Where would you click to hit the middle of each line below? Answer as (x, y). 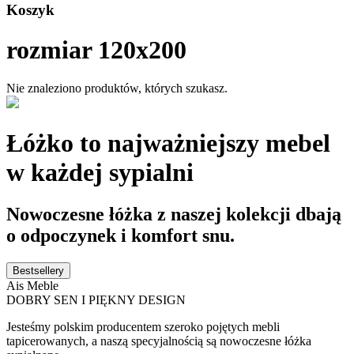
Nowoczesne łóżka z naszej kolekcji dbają (174, 215)
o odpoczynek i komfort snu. (121, 236)
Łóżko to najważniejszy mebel (168, 143)
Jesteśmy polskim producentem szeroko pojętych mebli (143, 327)
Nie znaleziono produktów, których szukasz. (117, 88)
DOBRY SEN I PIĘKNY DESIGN (96, 300)
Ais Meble (32, 286)
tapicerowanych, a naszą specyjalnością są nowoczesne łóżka (159, 341)
